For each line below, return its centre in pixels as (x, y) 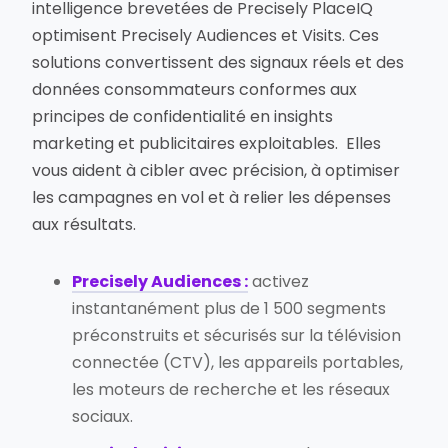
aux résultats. (84, 225)
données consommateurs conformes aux (195, 90)
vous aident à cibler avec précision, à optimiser (216, 171)
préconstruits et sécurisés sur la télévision (237, 336)
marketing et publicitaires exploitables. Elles (207, 144)
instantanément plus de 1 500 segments (229, 309)
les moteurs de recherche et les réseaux (231, 390)
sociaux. (103, 417)
